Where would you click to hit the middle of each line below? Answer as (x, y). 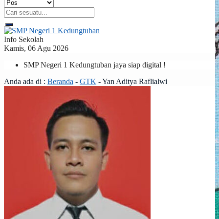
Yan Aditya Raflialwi (135, 81)
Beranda (60, 81)
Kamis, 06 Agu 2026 (36, 48)
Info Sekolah (24, 39)
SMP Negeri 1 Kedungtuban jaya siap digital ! (95, 65)
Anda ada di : (26, 81)
